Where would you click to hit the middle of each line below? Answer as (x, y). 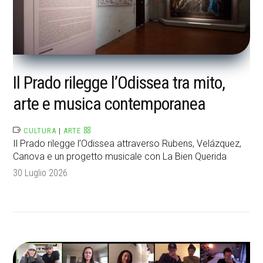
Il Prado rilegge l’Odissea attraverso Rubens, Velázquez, (127, 144)
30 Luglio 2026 (41, 173)
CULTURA (40, 131)
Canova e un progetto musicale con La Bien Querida (120, 157)
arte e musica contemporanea (109, 104)
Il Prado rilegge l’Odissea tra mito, (119, 83)
